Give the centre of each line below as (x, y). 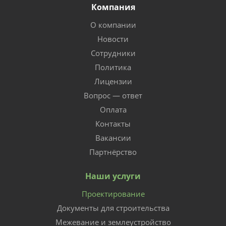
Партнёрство (113, 152)
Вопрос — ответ (113, 95)
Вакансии (113, 138)
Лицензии (113, 81)
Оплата (113, 109)
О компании (113, 25)
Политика (113, 67)
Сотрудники (113, 53)
